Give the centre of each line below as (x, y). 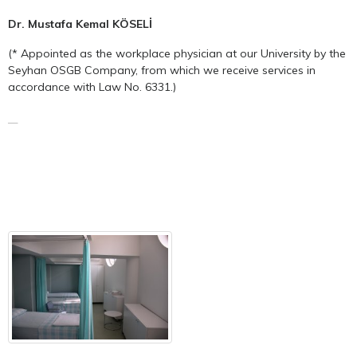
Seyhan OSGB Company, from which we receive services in (162, 70)
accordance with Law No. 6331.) (92, 86)
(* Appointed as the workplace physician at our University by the (177, 53)
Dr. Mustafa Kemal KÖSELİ (80, 24)
